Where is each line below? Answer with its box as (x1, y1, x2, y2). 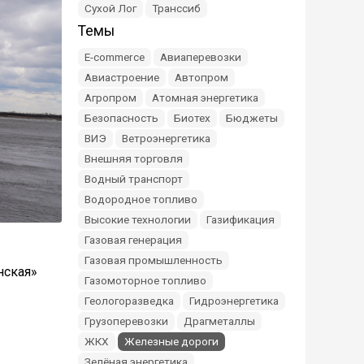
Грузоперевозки (84, 314, 168, 327)
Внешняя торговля (84, 152, 183, 165)
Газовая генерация (84, 233, 182, 246)
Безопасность (84, 111, 158, 124)
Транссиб (152, 2, 201, 15)
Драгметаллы (184, 314, 255, 327)
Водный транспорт (84, 172, 183, 185)
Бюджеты (226, 111, 278, 124)
